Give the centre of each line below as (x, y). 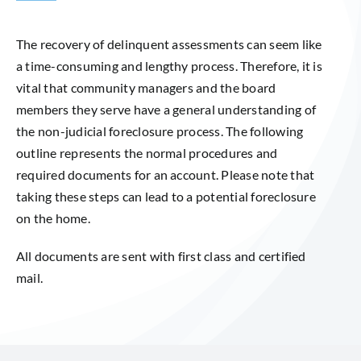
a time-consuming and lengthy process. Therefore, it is (169, 66)
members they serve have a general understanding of (166, 110)
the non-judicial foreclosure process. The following (160, 131)
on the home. (53, 218)
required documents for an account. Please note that (165, 175)
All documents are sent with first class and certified (161, 256)
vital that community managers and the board (146, 88)
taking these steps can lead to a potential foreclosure (166, 197)
